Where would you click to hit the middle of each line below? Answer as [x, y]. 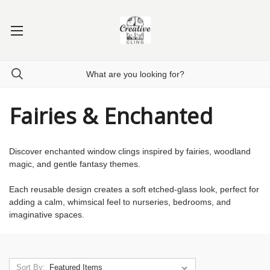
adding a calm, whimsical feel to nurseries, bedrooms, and [120, 202]
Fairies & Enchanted [111, 116]
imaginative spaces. [47, 215]
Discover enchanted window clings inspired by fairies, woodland [130, 151]
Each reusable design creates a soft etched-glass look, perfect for [134, 189]
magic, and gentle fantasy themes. [75, 164]
